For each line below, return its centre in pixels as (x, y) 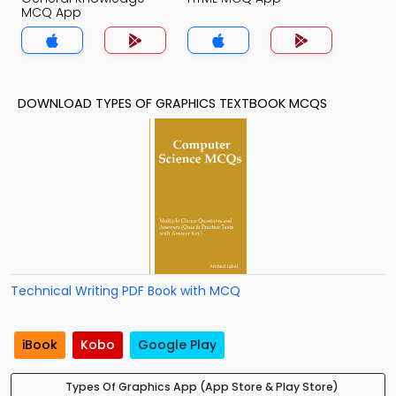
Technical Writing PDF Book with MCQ (126, 291)
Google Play (177, 345)
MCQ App (51, 12)
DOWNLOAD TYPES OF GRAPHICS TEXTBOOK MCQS (172, 103)
